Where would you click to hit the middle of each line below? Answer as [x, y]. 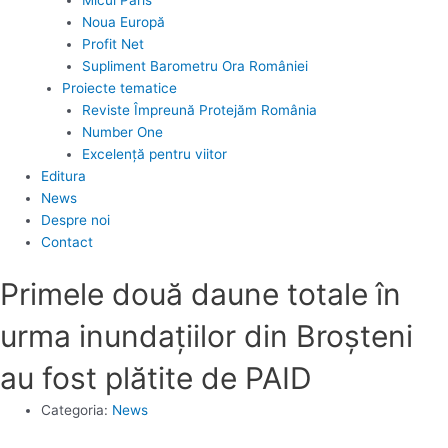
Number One [123, 131]
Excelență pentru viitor [155, 153]
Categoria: [75, 410]
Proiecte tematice [119, 87]
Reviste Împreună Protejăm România [200, 109]
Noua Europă [124, 21]
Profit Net [113, 43]
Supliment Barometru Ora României [195, 65]
